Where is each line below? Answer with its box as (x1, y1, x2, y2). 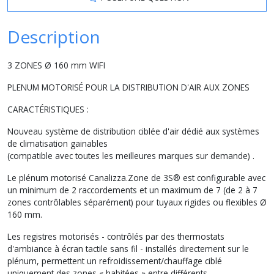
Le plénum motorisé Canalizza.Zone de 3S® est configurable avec (7, 171, 265, 183)
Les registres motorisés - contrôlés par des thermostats (7, 230, 224, 242)
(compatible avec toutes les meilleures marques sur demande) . (7, 149, 254, 161)
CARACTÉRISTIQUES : (7, 103, 89, 115)
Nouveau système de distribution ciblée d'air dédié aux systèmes (7, 125, 259, 137)
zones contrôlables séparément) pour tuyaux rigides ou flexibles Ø (7, 196, 267, 208)
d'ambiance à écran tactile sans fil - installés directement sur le (7, 242, 249, 254)
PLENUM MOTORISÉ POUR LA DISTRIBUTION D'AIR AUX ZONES (7, 81, 250, 93)
